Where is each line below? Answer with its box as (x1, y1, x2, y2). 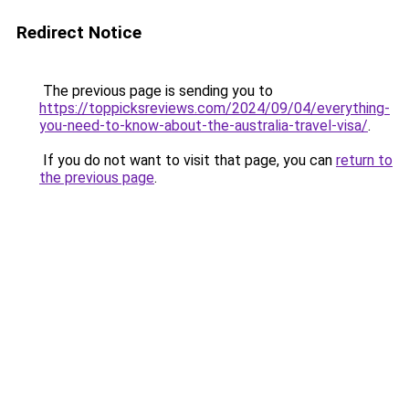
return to (336, 152, 393, 169)
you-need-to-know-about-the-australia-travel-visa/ (39, 117, 368, 134)
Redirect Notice (16, 22, 142, 43)
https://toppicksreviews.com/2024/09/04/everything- (39, 100, 390, 117)
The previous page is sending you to (39, 82, 273, 100)
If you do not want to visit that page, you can (39, 152, 336, 169)
